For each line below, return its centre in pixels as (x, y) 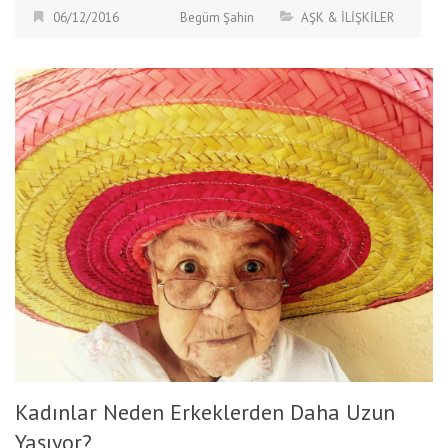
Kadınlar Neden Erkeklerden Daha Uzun (205, 411)
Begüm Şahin (217, 18)
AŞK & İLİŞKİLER (347, 18)
